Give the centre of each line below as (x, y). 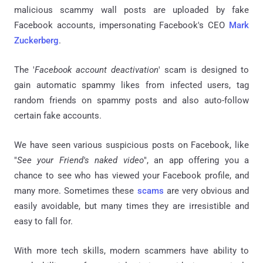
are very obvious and (206, 190)
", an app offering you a (196, 160)
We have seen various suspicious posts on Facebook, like (131, 145)
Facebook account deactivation (97, 70)
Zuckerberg (36, 40)
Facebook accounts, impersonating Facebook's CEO (122, 25)
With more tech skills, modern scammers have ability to (131, 250)
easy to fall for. (43, 221)
